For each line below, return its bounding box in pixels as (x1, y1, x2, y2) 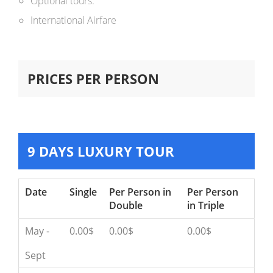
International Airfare (30, 13, 116, 27)
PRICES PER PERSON (27, 69, 159, 88)
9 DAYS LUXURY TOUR (27, 142, 174, 160)
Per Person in (109, 185, 171, 199)
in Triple (187, 199, 224, 212)
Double (109, 199, 143, 212)
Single (69, 185, 97, 199)
